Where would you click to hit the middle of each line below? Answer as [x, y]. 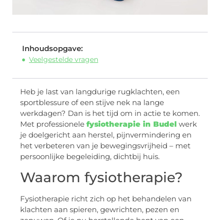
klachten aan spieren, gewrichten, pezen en [100, 209]
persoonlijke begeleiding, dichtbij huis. [90, 157]
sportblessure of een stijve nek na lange [92, 103]
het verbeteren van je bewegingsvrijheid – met [105, 146]
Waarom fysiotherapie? [101, 177]
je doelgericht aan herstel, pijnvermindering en [106, 135]
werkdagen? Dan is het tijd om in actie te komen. [110, 113]
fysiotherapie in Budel [132, 124]
